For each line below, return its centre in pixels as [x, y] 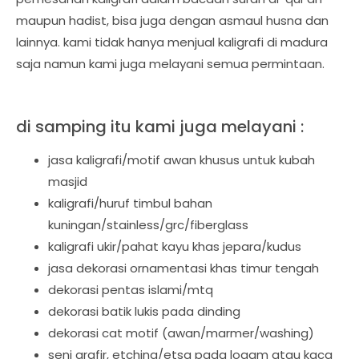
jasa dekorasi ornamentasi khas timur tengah [184, 268]
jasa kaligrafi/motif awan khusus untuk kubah [182, 159]
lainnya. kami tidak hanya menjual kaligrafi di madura [172, 42]
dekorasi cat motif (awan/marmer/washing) [181, 333]
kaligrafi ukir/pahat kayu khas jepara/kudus [175, 246]
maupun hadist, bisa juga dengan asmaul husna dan [172, 20]
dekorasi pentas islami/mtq [131, 289]
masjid [68, 181]
